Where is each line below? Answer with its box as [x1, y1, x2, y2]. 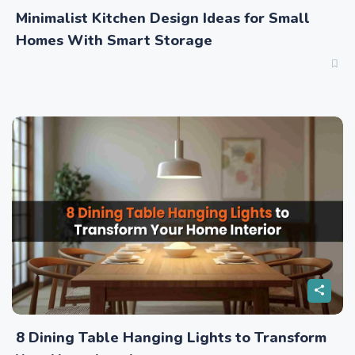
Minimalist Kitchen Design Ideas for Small [16, 9, 310, 29]
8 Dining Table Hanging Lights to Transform [16, 328, 326, 348]
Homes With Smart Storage [16, 31, 212, 51]
